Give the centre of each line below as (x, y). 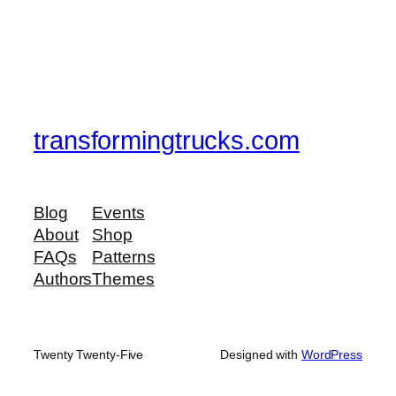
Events (118, 213)
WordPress (331, 355)
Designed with (261, 355)
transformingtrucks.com (167, 140)
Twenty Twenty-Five (89, 355)
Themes (123, 279)
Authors (63, 279)
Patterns (124, 257)
